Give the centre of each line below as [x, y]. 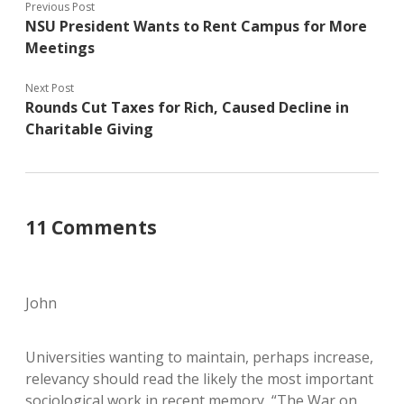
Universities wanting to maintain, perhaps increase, [199, 357]
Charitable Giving [89, 129]
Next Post [50, 88]
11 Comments [91, 227]
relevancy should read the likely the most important [199, 379]
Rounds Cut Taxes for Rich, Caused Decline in [187, 107]
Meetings [60, 48]
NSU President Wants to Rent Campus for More [196, 26]
